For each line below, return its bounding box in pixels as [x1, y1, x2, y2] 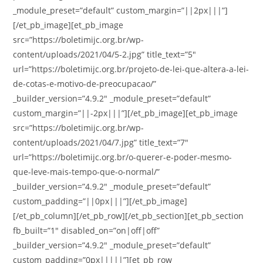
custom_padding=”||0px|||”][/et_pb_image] [13, 195, 188, 207]
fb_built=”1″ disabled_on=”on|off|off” [13, 225, 160, 236]
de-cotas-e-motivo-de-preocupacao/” [13, 78, 157, 89]
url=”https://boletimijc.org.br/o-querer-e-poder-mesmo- [13, 151, 232, 163]
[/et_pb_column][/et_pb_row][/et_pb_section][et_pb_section [13, 210, 244, 221]
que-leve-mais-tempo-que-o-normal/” [13, 166, 160, 177]
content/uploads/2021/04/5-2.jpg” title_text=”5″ [13, 49, 197, 60]
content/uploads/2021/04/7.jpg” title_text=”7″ [13, 137, 189, 148]
